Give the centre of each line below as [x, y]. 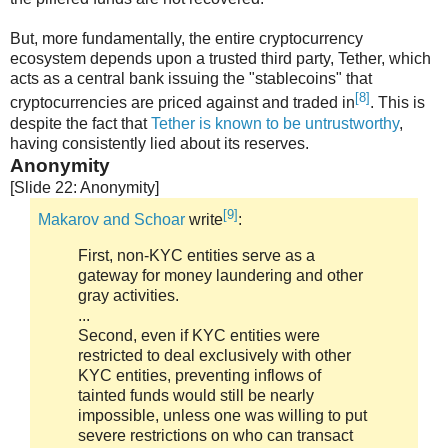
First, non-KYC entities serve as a [196, 255]
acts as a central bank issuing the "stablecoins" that [191, 79]
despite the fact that [80, 123]
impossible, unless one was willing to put [222, 415]
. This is [397, 103]
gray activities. [128, 295]
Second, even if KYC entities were [199, 335]
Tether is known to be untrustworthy [275, 123]
